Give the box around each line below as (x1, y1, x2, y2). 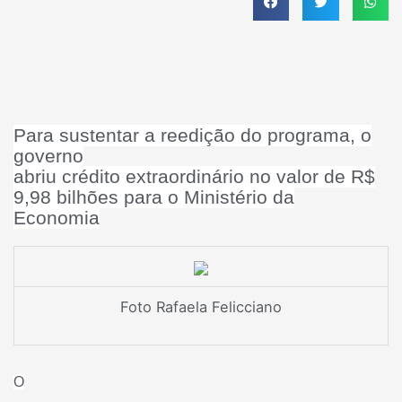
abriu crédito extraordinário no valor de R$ (13, 165, 375, 188)
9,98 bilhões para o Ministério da (13, 186, 294, 208)
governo (13, 144, 83, 167)
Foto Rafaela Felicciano (120, 298, 282, 317)
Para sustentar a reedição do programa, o (13, 124, 371, 146)
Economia (13, 206, 100, 229)
